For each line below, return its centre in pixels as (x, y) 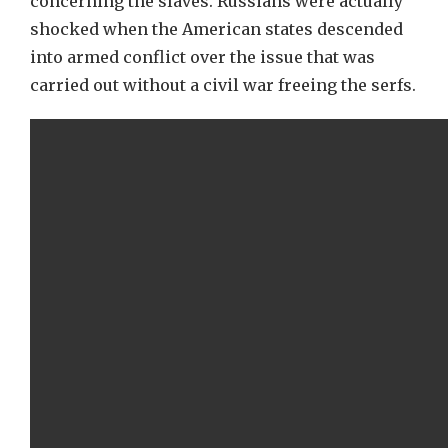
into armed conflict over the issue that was (202, 57)
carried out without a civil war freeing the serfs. (223, 85)
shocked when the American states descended (216, 29)
